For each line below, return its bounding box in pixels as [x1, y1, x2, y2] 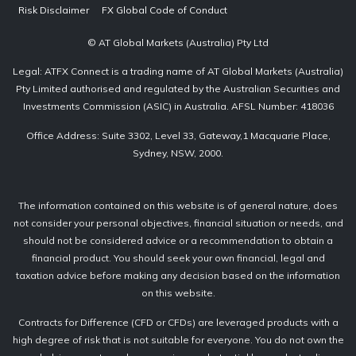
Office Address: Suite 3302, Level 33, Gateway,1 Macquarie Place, [25, 129, 331, 141]
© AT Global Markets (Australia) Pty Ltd [87, 37, 269, 49]
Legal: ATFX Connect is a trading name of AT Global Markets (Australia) [13, 65, 343, 78]
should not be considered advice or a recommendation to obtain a [23, 234, 333, 247]
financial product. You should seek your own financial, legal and [31, 252, 325, 265]
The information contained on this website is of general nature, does [18, 199, 338, 212]
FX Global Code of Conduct [102, 4, 227, 17]
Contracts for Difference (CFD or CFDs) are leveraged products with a [17, 315, 339, 328]
